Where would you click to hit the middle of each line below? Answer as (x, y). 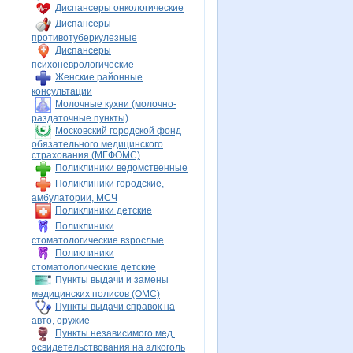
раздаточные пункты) (80, 118)
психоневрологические (83, 65)
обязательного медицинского (97, 144)
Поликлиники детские (104, 211)
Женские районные (99, 78)
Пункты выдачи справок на (115, 307)
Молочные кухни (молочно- (116, 104)
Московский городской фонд (118, 130)
